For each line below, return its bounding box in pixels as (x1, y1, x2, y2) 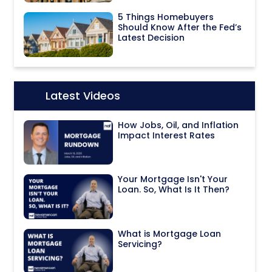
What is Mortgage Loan (118, 228, 222, 240)
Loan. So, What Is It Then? (118, 183, 230, 196)
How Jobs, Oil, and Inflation (118, 118, 239, 131)
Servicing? (118, 238, 163, 251)
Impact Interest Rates (118, 129, 216, 141)
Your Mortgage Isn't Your (118, 173, 228, 186)
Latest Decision (118, 31, 185, 44)
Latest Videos (45, 87, 120, 103)
